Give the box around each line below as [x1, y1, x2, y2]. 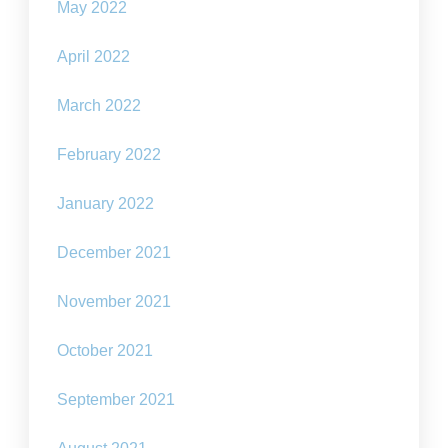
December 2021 [57, 244, 172, 262]
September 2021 [57, 391, 176, 409]
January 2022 [57, 195, 155, 213]
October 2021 [57, 342, 154, 360]
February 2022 [57, 146, 162, 164]
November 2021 [57, 293, 172, 311]
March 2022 [57, 97, 142, 115]
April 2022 [57, 48, 131, 66]
